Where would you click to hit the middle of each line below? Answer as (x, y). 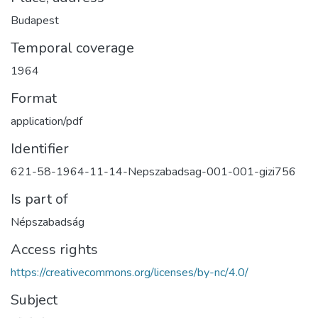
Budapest (35, 20)
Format (34, 98)
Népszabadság (48, 222)
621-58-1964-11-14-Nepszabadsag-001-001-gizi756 (153, 171)
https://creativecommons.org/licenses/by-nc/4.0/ (130, 272)
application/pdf (46, 121)
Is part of (39, 199)
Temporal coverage (72, 48)
